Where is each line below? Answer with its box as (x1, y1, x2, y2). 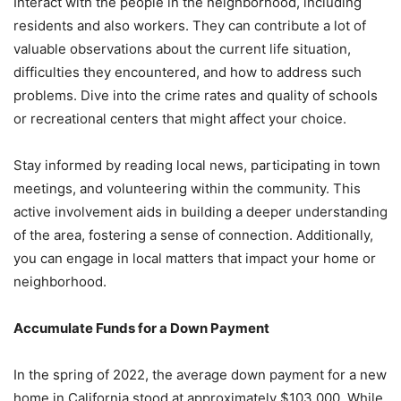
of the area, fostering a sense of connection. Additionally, (13, 226, 373, 243)
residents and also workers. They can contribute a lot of (13, 17, 366, 34)
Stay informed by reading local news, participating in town (13, 157, 380, 174)
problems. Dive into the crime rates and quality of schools (13, 87, 378, 104)
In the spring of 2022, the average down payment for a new (13, 366, 387, 383)
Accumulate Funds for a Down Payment (13, 320, 269, 337)
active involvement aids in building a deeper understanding (13, 203, 388, 220)
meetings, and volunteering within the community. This (13, 180, 361, 197)
